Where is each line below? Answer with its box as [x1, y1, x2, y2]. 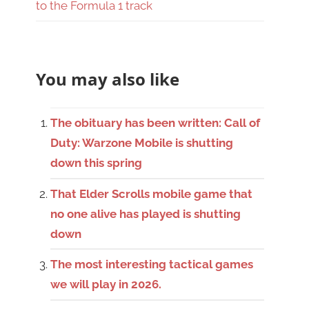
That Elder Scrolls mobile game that [50, 186, 253, 201]
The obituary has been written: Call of [50, 116, 261, 130]
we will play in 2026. [50, 277, 162, 292]
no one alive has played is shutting [50, 206, 241, 221]
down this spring [50, 156, 143, 170]
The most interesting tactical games [50, 257, 254, 272]
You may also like [36, 67, 179, 90]
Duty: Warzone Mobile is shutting [50, 136, 234, 150]
